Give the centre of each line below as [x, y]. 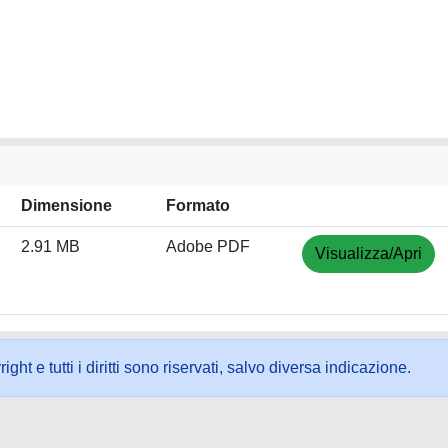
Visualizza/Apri [368, 253]
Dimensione [66, 205]
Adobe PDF [208, 246]
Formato [198, 205]
